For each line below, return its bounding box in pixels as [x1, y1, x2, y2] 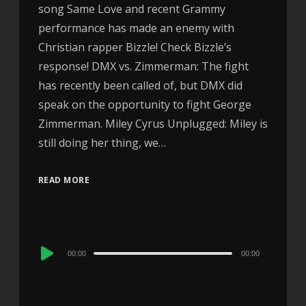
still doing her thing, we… [38, 135, 166, 151]
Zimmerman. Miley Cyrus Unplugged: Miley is [38, 116, 268, 132]
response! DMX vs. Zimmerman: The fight [38, 59, 249, 74]
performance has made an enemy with [38, 20, 234, 36]
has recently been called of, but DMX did [38, 78, 242, 94]
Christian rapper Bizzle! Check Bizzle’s [38, 40, 232, 55]
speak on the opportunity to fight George [38, 97, 251, 113]
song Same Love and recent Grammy [38, 1, 225, 17]
